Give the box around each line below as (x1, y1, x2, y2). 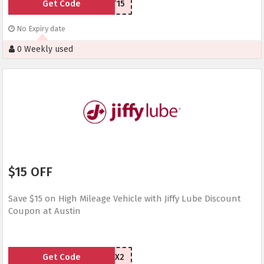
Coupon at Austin (8, 206, 81, 217)
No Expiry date (15, 24, 65, 34)
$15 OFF (8, 164, 52, 180)
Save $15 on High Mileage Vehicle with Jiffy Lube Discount (8, 193, 241, 204)
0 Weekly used (15, 44, 73, 55)
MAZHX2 (94, 252, 124, 263)
